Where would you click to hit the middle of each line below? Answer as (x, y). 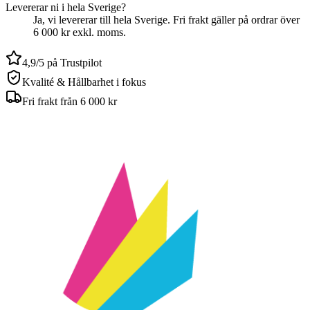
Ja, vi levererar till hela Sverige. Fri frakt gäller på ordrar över (166, 19)
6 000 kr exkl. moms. (80, 32)
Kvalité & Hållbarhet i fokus (84, 82)
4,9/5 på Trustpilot (62, 62)
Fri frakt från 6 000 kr (70, 101)
